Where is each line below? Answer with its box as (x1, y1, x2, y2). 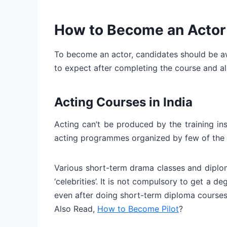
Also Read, (54, 203, 97, 214)
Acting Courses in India (54, 94, 193, 109)
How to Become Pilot (97, 203, 179, 214)
